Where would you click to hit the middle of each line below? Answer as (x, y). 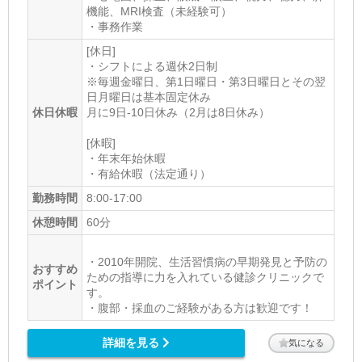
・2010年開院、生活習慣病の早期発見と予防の (206, 261)
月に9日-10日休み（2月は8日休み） (178, 112)
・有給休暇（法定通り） (148, 173)
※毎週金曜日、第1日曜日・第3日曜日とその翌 (206, 81)
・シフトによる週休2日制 (152, 66)
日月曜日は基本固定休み (148, 97)
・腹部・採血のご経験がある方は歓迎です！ (199, 307)
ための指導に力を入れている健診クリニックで (205, 277)
